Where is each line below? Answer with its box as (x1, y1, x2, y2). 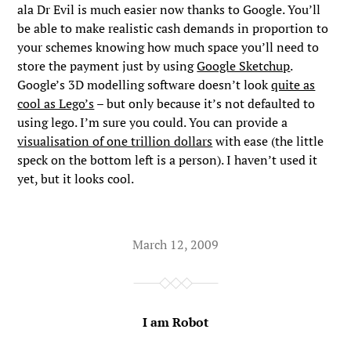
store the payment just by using (17, 57, 197, 74)
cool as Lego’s (17, 95, 95, 112)
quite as (271, 76, 316, 93)
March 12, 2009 (132, 236, 219, 253)
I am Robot (143, 313, 208, 331)
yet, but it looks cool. (17, 170, 135, 187)
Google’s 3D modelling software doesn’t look (17, 76, 272, 93)
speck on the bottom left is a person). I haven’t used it (17, 151, 318, 168)
